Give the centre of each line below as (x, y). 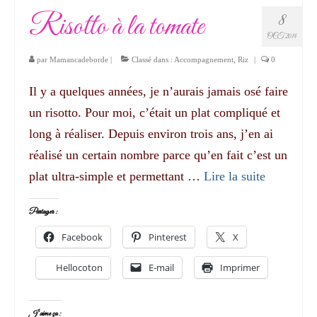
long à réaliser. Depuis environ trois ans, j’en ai (151, 133)
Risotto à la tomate (116, 27)
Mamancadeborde (79, 59)
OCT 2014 (282, 36)
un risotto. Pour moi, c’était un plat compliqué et (155, 112)
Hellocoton (79, 267)
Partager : (44, 212)
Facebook (82, 237)
